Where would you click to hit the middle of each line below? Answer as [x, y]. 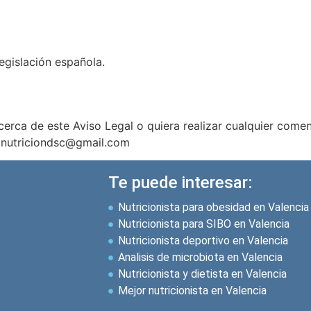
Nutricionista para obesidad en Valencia [213, 208]
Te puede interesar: [180, 183]
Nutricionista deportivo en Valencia [203, 241]
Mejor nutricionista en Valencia [192, 291]
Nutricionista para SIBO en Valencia [203, 224]
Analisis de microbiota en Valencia [200, 258]
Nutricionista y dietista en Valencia [202, 274]
